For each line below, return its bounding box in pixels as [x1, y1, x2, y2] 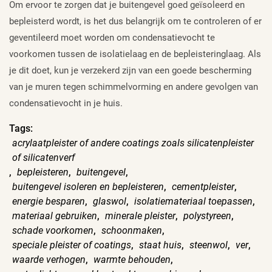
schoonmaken [101, 224, 162, 236]
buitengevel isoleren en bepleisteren [12, 180, 164, 192]
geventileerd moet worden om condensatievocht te [9, 32, 215, 43]
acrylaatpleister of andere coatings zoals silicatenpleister [12, 137, 254, 149]
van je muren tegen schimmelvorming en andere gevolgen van [9, 81, 258, 92]
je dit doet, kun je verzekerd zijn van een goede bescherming [9, 64, 251, 76]
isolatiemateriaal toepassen [134, 195, 253, 207]
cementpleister [172, 180, 234, 192]
